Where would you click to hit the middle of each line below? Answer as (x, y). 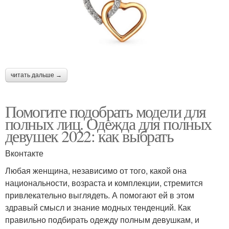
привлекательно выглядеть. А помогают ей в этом (100, 195)
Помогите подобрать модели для (106, 111)
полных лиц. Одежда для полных (108, 123)
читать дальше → (36, 75)
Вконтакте (24, 153)
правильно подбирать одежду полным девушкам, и (102, 219)
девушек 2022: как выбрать (89, 135)
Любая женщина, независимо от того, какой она (96, 170)
